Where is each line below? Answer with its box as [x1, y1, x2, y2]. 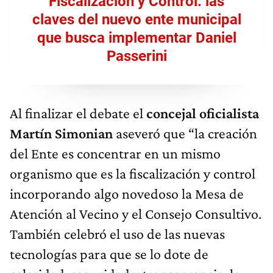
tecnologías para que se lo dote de [10, 245, 208, 262]
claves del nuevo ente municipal [32, 10, 241, 28]
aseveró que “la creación [113, 124, 257, 141]
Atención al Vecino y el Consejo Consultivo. [10, 205, 261, 222]
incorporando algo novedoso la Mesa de [10, 185, 244, 202]
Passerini [106, 47, 167, 65]
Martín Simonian [10, 124, 113, 141]
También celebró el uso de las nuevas [10, 225, 225, 242]
